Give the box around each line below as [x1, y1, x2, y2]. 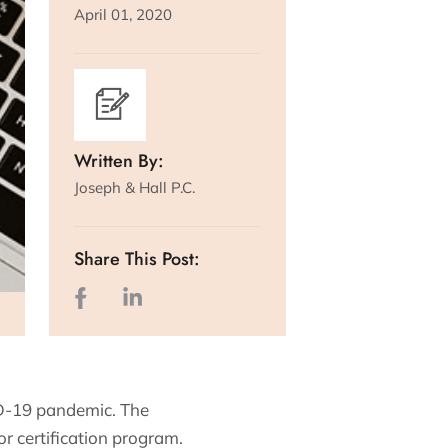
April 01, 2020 [73, 5, 172, 24]
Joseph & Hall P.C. [73, 178, 195, 197]
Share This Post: [73, 246, 200, 272]
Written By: [73, 148, 164, 174]
